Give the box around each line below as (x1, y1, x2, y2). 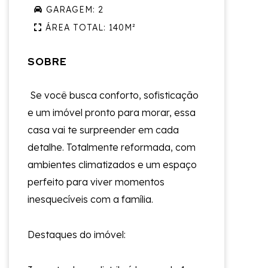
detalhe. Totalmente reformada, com (28, 141, 196, 153)
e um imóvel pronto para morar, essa (28, 106, 196, 118)
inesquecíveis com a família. (28, 193, 153, 205)
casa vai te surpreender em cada (28, 123, 179, 136)
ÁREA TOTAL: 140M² (45, 22, 136, 33)
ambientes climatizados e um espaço (28, 158, 197, 170)
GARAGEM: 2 (46, 4, 103, 15)
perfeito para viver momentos (28, 175, 165, 188)
